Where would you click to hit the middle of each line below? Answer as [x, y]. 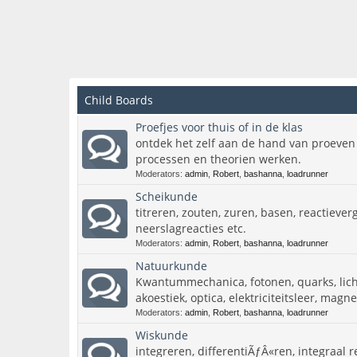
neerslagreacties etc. [191, 228]
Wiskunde [162, 335]
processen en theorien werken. [218, 159]
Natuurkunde [171, 266]
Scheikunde [167, 196]
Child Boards [119, 100]
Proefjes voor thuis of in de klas [219, 127]
